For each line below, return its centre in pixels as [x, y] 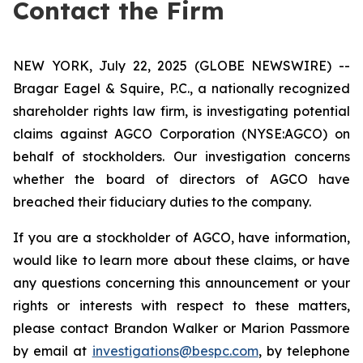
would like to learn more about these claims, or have [181, 260]
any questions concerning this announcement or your [181, 283]
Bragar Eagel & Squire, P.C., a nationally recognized [181, 88]
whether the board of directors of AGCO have [181, 179]
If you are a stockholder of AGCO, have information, [181, 237]
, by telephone [304, 351]
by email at [53, 351]
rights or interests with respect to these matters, [181, 305]
